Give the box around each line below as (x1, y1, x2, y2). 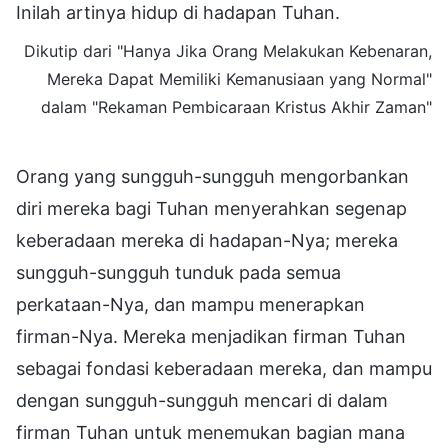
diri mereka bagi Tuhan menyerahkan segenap (16, 197, 407, 219)
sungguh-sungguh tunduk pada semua (16, 261, 341, 283)
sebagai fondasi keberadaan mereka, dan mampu (16, 357, 432, 379)
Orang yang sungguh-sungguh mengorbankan (16, 165, 409, 187)
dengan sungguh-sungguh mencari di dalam (16, 389, 388, 411)
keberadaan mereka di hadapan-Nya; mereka (16, 229, 398, 251)
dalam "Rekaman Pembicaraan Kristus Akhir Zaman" (41, 96, 432, 117)
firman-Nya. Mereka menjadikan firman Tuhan (16, 325, 406, 347)
